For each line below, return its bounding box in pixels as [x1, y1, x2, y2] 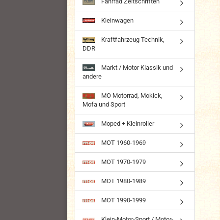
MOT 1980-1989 [100, 177, 146, 185]
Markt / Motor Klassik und [100, 63, 173, 71]
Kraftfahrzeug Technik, [100, 35, 165, 43]
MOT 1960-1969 [100, 138, 146, 146]
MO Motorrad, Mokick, [100, 91, 163, 99]
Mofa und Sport [82, 100, 125, 108]
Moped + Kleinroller [100, 119, 154, 127]
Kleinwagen [100, 16, 134, 24]
